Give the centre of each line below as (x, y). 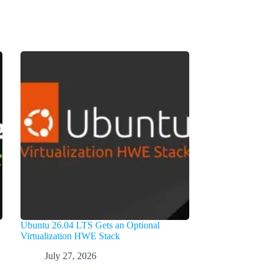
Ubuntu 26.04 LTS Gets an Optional (90, 225)
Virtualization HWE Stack (70, 236)
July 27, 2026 (70, 256)
